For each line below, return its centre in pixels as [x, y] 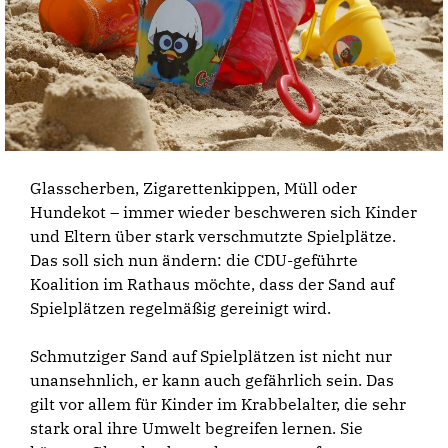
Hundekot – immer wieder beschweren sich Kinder [223, 211]
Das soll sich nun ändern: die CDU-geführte [194, 259]
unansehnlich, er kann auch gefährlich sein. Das [212, 379]
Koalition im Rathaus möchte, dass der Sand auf [212, 283]
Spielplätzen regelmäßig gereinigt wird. [180, 307]
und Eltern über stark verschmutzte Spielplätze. [213, 235]
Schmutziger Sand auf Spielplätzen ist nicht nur [211, 355]
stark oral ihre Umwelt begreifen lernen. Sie [196, 427]
